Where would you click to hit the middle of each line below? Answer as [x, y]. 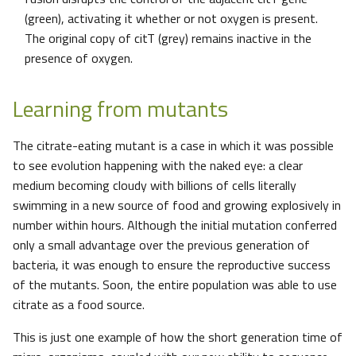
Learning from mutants [120, 109]
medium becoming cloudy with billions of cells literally [155, 186]
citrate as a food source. [79, 305]
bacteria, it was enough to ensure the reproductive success [172, 265]
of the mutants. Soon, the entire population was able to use [175, 285]
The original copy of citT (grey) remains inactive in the [168, 39]
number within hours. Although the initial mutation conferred [175, 225]
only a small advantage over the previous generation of [161, 245]
